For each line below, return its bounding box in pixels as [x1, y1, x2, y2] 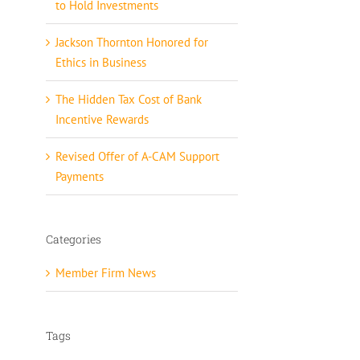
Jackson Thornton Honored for [55, 35, 208, 51]
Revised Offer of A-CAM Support [55, 149, 219, 165]
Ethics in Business [55, 55, 146, 71]
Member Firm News [55, 264, 156, 280]
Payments [55, 169, 104, 185]
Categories [45, 231, 101, 247]
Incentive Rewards [55, 112, 149, 128]
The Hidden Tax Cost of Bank [55, 92, 202, 108]
